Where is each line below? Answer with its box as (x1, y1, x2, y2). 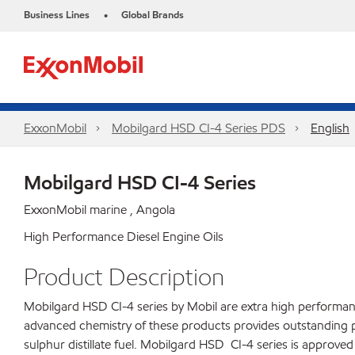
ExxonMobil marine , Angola (24, 201, 175, 218)
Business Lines (24, 8, 90, 22)
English (311, 120, 349, 136)
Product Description (24, 261, 224, 292)
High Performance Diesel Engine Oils (24, 228, 223, 245)
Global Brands (121, 8, 184, 22)
